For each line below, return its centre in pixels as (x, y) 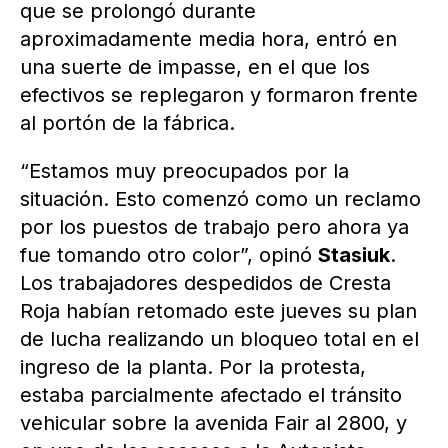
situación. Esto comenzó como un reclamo (220, 199)
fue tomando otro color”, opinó (169, 255)
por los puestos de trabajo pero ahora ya (214, 227)
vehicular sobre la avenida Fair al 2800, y (213, 423)
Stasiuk (354, 255)
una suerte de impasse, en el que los (195, 67)
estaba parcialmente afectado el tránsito (211, 395)
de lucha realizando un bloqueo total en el (219, 339)
